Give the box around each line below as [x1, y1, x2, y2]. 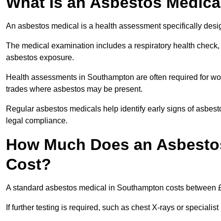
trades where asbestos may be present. [6, 85, 145, 94]
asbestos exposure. [6, 53, 76, 62]
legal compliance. [6, 116, 68, 125]
